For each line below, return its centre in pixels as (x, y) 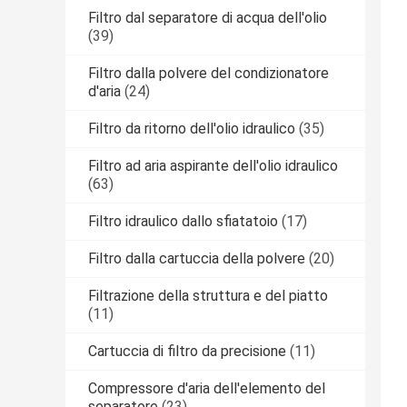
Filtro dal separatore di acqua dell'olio (208, 18)
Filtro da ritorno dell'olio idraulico (192, 129)
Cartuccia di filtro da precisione (187, 352)
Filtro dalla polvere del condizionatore (208, 74)
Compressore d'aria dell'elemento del (207, 389)
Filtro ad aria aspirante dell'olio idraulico (213, 166)
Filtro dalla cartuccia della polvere (197, 259)
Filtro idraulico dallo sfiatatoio (183, 222)
